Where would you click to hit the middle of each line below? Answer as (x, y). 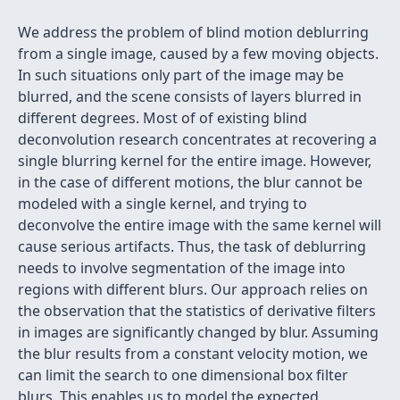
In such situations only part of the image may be (181, 75)
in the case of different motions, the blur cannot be (190, 182)
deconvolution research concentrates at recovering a (197, 139)
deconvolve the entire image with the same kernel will (200, 225)
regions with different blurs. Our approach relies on (193, 289)
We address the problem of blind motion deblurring (193, 32)
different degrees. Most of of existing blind (162, 118)
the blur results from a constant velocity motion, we (193, 354)
